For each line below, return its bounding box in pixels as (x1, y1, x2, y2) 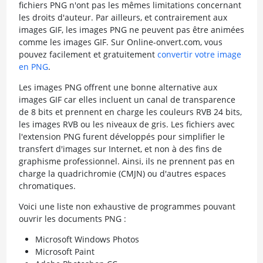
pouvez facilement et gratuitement (18, 49, 157, 60)
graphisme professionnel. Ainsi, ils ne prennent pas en (18, 156, 235, 167)
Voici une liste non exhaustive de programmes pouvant (18, 201, 235, 212)
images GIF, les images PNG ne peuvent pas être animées (18, 24, 244, 35)
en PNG (18, 61, 48, 72)
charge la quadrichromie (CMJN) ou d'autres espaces (18, 168, 226, 179)
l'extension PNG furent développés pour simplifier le (18, 131, 225, 142)
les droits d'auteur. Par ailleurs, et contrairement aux (18, 12, 227, 23)
